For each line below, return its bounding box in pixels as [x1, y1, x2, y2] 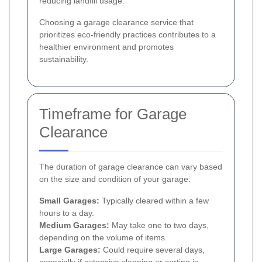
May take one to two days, [109, 220, 209, 230]
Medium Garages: [39, 220, 109, 230]
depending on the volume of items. [39, 233, 167, 243]
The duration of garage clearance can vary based [39, 162, 222, 172]
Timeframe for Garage [39, 105, 187, 123]
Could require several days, [101, 245, 205, 255]
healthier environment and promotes [39, 42, 174, 52]
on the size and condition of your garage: [39, 174, 191, 184]
